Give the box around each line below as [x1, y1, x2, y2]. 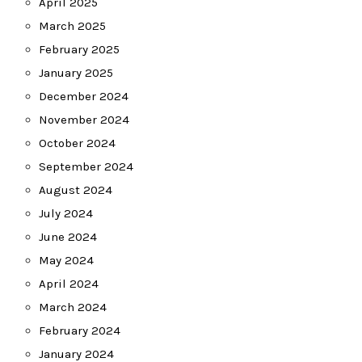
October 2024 [39, 136, 116, 150]
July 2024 [39, 206, 93, 221]
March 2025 [39, 19, 106, 33]
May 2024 [39, 253, 94, 267]
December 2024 [39, 89, 128, 103]
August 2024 [39, 183, 112, 197]
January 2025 [39, 65, 113, 80]
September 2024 [39, 159, 133, 174]
